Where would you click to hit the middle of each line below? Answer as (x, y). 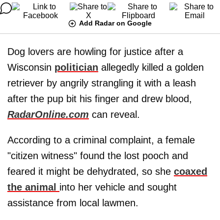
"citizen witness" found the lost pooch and (98, 155)
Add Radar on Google (115, 23)
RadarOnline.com (48, 114)
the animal (33, 187)
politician (76, 67)
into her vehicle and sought (118, 187)
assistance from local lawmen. (73, 203)
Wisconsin (31, 67)
